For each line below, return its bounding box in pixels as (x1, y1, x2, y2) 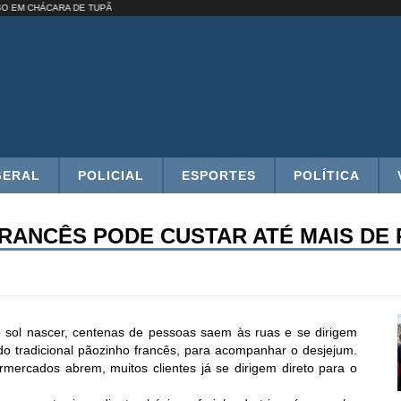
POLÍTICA (293, 167, 360, 183)
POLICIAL (77, 167, 144, 183)
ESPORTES (181, 167, 256, 183)
